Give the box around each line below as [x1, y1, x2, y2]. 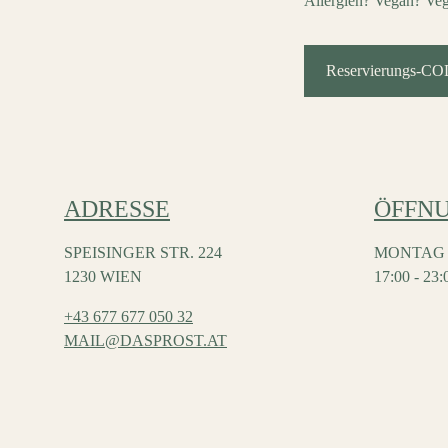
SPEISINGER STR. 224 [64, 244, 222, 261]
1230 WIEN [64, 268, 142, 285]
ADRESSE [64, 196, 170, 222]
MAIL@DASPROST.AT [64, 332, 227, 349]
